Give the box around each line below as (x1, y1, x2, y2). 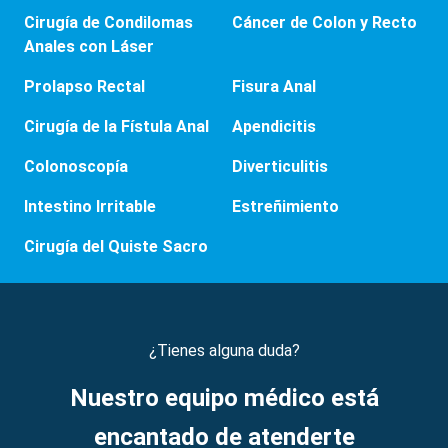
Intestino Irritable (24, 196, 156, 216)
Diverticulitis (232, 156, 328, 176)
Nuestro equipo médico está (69, 383, 379, 412)
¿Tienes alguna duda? (148, 340, 300, 360)
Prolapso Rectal (24, 76, 145, 96)
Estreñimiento (232, 196, 339, 216)
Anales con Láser (24, 36, 154, 56)
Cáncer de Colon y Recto (232, 12, 417, 32)
